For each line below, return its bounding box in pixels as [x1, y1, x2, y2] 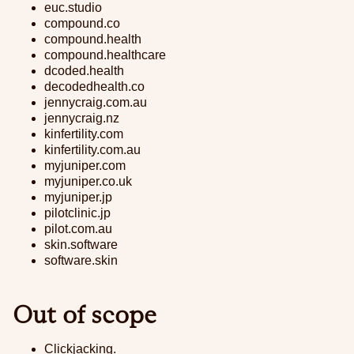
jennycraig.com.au [44, 96, 147, 109]
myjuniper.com [44, 159, 126, 172]
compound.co [44, 17, 120, 30]
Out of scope [13, 299, 156, 330]
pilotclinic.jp [44, 206, 111, 220]
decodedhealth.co [44, 80, 145, 93]
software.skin [44, 254, 118, 267]
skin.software [44, 238, 118, 251]
